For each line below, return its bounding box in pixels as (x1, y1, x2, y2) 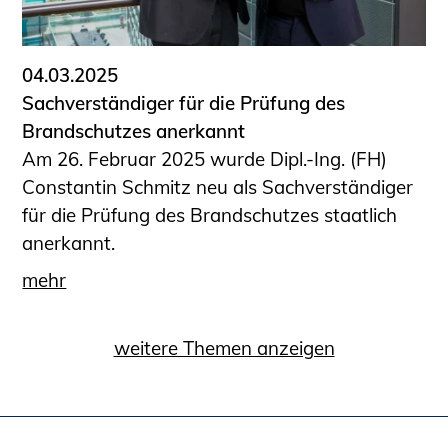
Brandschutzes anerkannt (22, 119, 246, 144)
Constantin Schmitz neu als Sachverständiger (22, 175, 414, 200)
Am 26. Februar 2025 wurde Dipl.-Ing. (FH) (22, 147, 388, 172)
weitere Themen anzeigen (113, 335, 335, 360)
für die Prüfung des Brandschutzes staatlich (22, 203, 398, 228)
